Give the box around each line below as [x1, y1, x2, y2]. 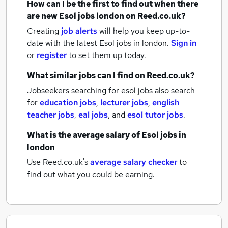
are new [27, 11, 59, 21]
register [37, 50, 67, 61]
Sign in [171, 38, 196, 48]
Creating [27, 25, 59, 36]
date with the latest [27, 38, 97, 48]
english [152, 97, 179, 108]
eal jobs [78, 109, 108, 120]
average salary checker [90, 157, 177, 167]
